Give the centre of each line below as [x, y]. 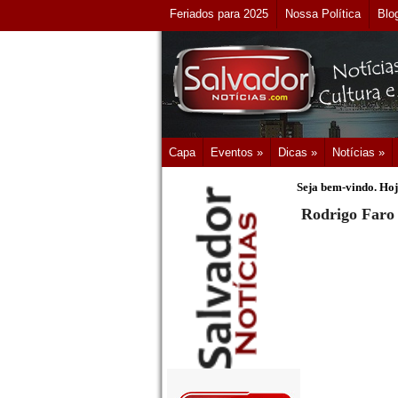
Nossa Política [323, 14]
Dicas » [298, 152]
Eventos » [237, 152]
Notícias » [358, 152]
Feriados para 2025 [219, 14]
